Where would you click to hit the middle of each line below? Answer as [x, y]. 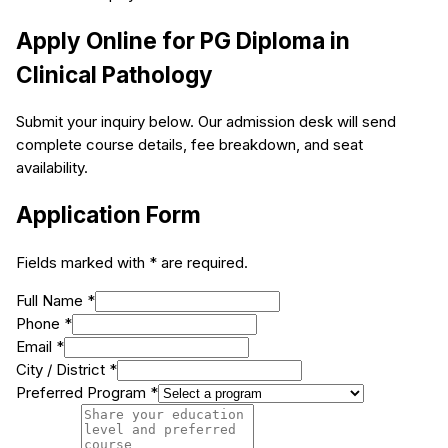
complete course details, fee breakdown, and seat [189, 145]
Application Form [108, 214]
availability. [52, 168]
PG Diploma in [275, 40]
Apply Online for [108, 40]
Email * [40, 346]
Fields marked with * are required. [132, 262]
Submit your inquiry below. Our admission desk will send [206, 122]
